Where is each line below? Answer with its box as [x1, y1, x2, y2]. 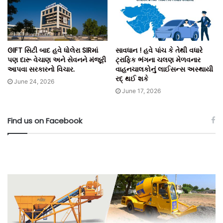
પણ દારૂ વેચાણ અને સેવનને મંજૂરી [7, 54, 106, 65]
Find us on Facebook [7, 115, 82, 126]
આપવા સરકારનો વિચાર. [7, 64, 75, 74]
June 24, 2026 [14, 77, 54, 85]
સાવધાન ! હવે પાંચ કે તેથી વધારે [115, 45, 203, 55]
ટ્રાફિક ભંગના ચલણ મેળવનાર [115, 54, 201, 65]
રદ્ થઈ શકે [115, 73, 148, 84]
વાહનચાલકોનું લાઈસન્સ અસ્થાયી [115, 64, 213, 74]
